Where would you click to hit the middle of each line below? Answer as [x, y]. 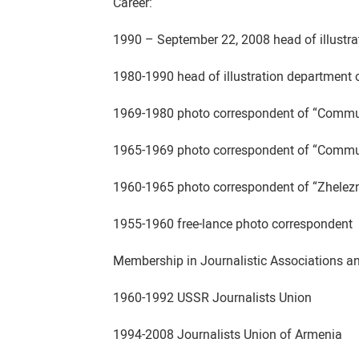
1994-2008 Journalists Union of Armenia [228, 335]
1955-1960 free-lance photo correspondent [233, 224]
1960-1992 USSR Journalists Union [213, 298]
